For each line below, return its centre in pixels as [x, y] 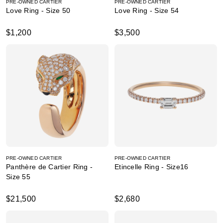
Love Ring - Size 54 [147, 10]
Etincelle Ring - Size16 [152, 167]
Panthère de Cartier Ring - [50, 167]
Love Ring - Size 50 [38, 10]
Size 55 [18, 177]
